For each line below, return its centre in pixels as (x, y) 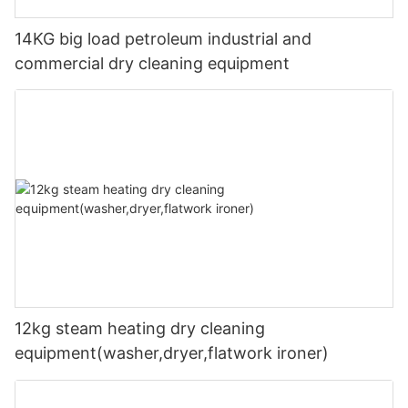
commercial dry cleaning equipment (152, 63)
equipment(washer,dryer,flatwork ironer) (172, 353)
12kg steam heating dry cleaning (140, 329)
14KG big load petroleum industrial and (163, 38)
